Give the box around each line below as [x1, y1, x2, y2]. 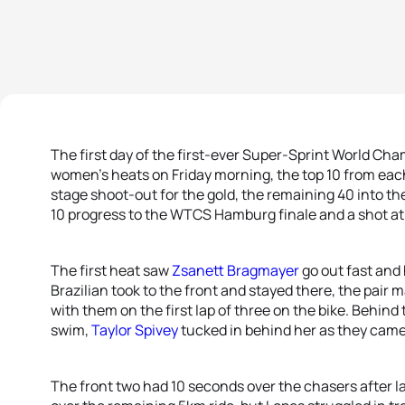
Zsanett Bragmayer [172, 260, 299, 280]
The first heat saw [51, 260, 172, 280]
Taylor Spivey [91, 320, 178, 340]
